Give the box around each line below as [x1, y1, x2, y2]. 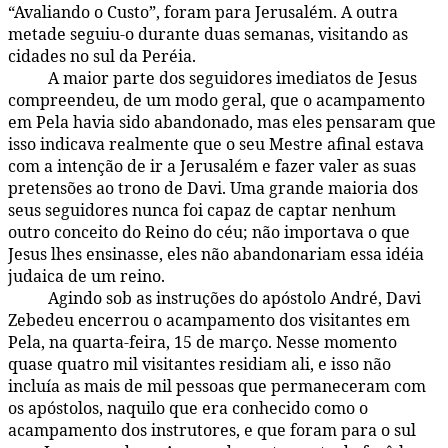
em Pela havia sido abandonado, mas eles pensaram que [8, 111, 436, 134]
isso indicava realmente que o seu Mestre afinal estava [8, 133, 424, 156]
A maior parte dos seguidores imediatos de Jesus [48, 67, 417, 90]
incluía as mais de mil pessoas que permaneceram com [8, 375, 426, 398]
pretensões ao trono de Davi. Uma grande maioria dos [8, 177, 418, 200]
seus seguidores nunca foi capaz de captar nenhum [8, 199, 396, 222]
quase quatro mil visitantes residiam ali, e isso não [8, 353, 391, 376]
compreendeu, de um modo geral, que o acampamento [8, 89, 425, 112]
